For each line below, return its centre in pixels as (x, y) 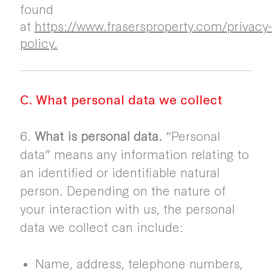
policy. (39, 42)
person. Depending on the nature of (123, 190)
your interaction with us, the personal (127, 208)
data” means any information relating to (134, 154)
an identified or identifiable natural (120, 172)
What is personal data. (98, 135)
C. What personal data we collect (121, 99)
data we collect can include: (101, 226)
